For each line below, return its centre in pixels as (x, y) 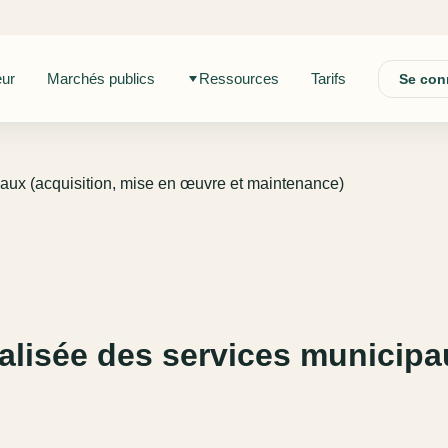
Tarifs (328, 79)
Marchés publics (100, 79)
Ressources (238, 79)
